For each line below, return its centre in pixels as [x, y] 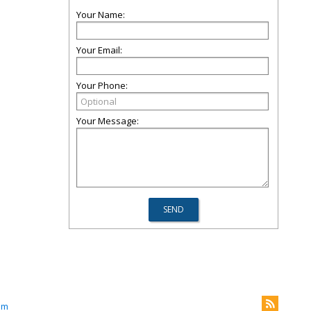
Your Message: [108, 121]
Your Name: [101, 15]
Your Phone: [102, 85]
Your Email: [99, 50]
